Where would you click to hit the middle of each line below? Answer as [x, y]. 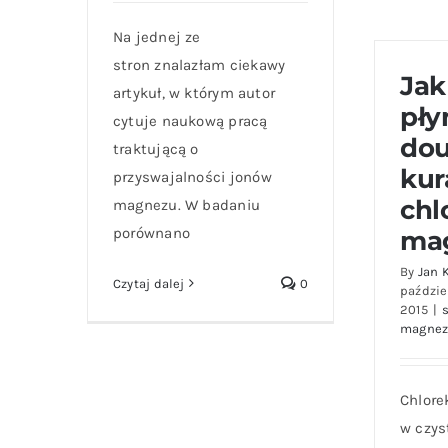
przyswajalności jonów [192, 176]
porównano [152, 232]
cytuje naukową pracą [190, 120]
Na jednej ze [157, 36]
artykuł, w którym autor [194, 92]
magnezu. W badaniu [187, 204]
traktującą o [156, 148]
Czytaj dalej [149, 283]
